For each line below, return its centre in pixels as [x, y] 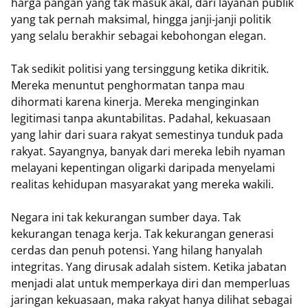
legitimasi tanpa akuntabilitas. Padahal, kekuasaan [141, 118]
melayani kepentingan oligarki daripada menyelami [143, 168]
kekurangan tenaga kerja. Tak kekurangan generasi [142, 234]
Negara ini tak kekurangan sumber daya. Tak [126, 217]
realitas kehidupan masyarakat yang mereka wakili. [142, 184]
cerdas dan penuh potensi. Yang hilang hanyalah [137, 250]
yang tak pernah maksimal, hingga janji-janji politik [141, 19]
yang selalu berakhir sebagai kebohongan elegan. [139, 36]
